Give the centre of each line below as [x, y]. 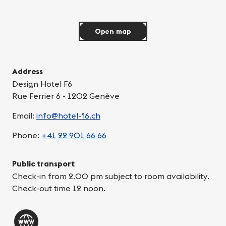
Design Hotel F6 [42, 84]
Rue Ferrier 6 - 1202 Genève [66, 96]
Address [27, 71]
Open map [113, 32]
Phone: [27, 135]
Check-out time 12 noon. [59, 188]
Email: [24, 116]
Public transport [43, 164]
